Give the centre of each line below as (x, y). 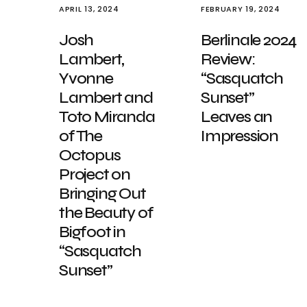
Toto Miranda (107, 117)
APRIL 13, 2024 (89, 9)
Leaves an (237, 117)
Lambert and (106, 98)
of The (81, 136)
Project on (95, 174)
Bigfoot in (93, 232)
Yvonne (86, 78)
